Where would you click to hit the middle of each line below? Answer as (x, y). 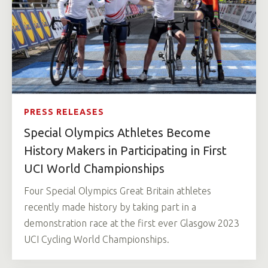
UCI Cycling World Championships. (97, 240)
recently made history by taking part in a (110, 207)
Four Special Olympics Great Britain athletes (118, 191)
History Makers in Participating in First (125, 151)
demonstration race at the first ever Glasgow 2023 (132, 223)
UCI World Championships (94, 169)
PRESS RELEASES (64, 112)
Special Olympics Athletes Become (117, 133)
